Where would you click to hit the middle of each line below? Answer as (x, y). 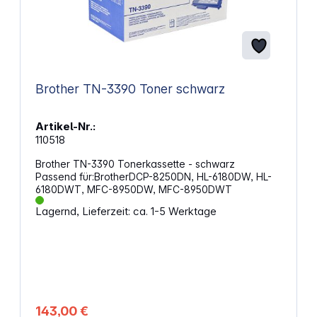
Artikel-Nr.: (65, 127)
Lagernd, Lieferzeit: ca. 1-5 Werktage (126, 212)
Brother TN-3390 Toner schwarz (130, 89)
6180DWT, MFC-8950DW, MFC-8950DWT (133, 190)
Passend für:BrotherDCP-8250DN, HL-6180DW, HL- (153, 177)
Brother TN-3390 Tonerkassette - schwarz (138, 164)
